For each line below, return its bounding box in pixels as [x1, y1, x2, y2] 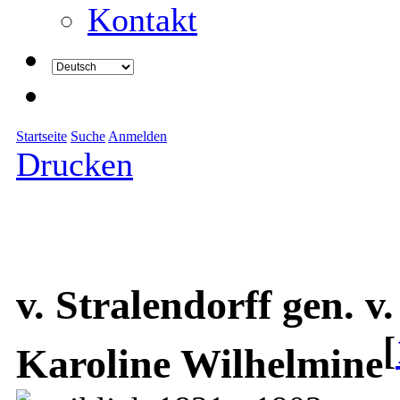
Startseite [16, 129, 67, 144]
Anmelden [108, 129, 167, 144]
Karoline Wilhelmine [16, 341, 383, 387]
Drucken [16, 146, 133, 183]
